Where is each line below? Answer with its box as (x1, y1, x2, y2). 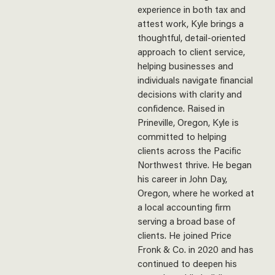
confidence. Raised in (137, 102, 225, 114)
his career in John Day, (137, 172, 227, 185)
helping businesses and (137, 60, 233, 72)
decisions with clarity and (137, 88, 242, 100)
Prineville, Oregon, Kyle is (137, 116, 239, 128)
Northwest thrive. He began (137, 158, 252, 171)
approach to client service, (137, 45, 245, 58)
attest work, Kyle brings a (137, 17, 244, 29)
